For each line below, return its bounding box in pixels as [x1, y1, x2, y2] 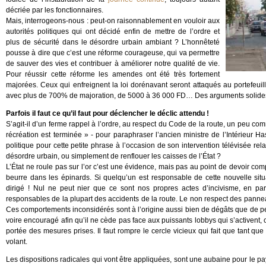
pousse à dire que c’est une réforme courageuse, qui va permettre [6, 49, 220, 57]
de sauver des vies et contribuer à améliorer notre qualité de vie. [6, 59, 220, 68]
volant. [6, 237, 27, 246]
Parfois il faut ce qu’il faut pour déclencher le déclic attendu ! [6, 109, 209, 118]
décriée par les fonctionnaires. [6, 6, 103, 14]
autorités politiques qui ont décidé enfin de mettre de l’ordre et [6, 27, 220, 36]
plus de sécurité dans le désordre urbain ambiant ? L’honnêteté [6, 38, 220, 46]
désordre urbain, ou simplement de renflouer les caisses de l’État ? [6, 152, 221, 160]
